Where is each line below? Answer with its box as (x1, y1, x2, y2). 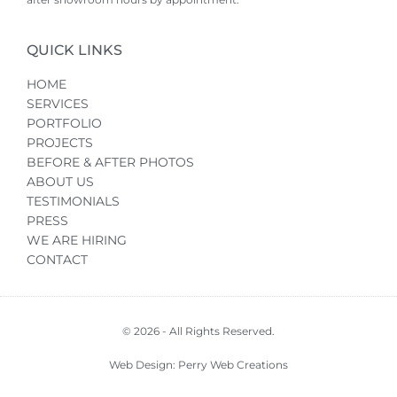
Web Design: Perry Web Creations (109, 357, 288, 371)
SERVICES (27, 95, 89, 112)
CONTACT (27, 251, 88, 268)
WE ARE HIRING (27, 231, 127, 248)
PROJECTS (27, 134, 93, 151)
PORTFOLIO (27, 114, 102, 131)
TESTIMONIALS (27, 192, 120, 209)
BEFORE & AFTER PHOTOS (27, 153, 194, 170)
